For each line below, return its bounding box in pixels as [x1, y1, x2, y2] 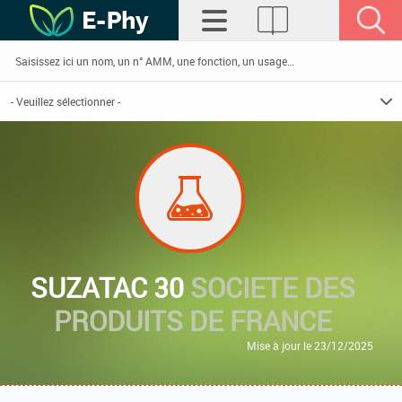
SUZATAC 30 [31, 269, 190, 306]
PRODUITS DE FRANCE [54, 302, 332, 339]
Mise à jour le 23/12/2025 [247, 338, 373, 353]
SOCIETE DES [190, 269, 355, 306]
